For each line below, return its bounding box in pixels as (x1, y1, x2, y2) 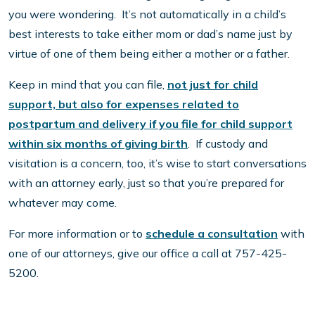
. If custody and (188, 136, 268, 151)
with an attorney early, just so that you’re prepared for (8, 176, 284, 191)
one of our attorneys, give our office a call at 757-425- (8, 246, 287, 261)
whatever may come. (8, 195, 117, 210)
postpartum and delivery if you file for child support (8, 117, 292, 131)
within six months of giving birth (8, 136, 188, 151)
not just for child (167, 77, 258, 92)
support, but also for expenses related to (8, 97, 239, 112)
